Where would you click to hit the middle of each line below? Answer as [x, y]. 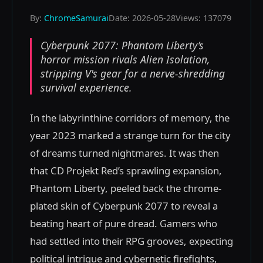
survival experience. [86, 87]
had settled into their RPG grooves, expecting [131, 241]
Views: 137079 [203, 18]
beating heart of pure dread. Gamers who [124, 223]
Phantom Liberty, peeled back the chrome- [126, 188]
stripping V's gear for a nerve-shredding [133, 73]
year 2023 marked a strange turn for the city [130, 135]
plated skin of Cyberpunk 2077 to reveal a [124, 206]
